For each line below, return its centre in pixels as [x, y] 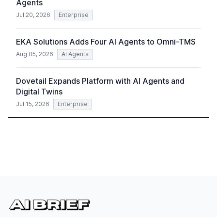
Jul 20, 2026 [33, 15]
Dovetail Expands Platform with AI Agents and [100, 81]
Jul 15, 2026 [33, 104]
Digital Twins [39, 92]
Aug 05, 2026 [35, 54]
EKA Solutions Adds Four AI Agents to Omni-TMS [106, 42]
